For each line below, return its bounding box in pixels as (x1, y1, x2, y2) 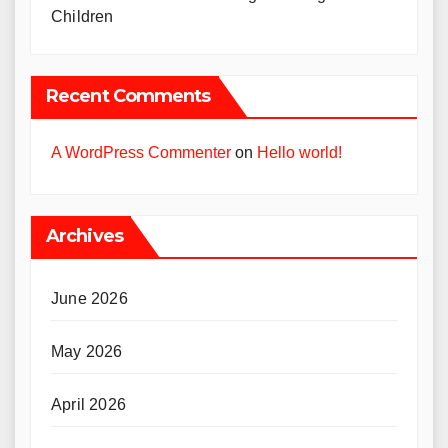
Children (51, 8, 114, 25)
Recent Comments (46, 85, 211, 107)
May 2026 (51, 343, 123, 360)
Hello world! (257, 144, 342, 161)
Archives (46, 225, 123, 247)
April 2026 (51, 396, 126, 413)
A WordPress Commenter (51, 144, 231, 161)
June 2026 (51, 290, 128, 307)
